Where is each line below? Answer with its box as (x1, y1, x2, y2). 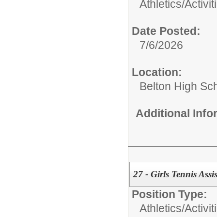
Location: (132, 65, 182, 78)
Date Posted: (132, 24, 201, 37)
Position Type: (132, 187, 207, 201)
